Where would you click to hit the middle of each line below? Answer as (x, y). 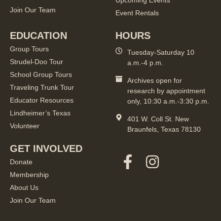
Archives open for (154, 81)
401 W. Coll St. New (158, 119)
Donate (21, 162)
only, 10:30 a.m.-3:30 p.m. (168, 101)
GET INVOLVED (46, 149)
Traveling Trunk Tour (42, 88)
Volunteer (25, 126)
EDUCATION (38, 36)
